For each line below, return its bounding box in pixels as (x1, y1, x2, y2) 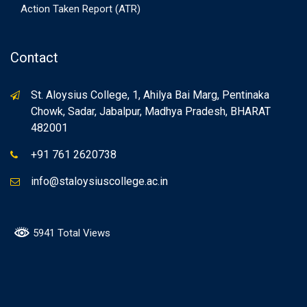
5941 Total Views (30, 226, 110, 239)
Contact (10, 49, 58, 66)
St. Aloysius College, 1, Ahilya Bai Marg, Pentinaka (31, 88, 269, 101)
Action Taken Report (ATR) (21, 2, 140, 15)
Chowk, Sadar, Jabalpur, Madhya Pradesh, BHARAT (31, 104, 271, 118)
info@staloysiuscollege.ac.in (31, 174, 168, 188)
